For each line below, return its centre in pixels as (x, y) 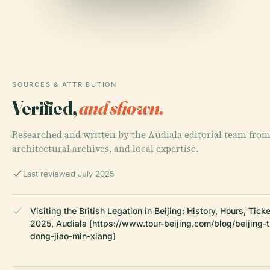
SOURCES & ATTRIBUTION (64, 84)
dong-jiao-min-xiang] (73, 236)
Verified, (46, 107)
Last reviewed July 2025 (69, 173)
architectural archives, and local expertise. (105, 148)
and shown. (121, 107)
